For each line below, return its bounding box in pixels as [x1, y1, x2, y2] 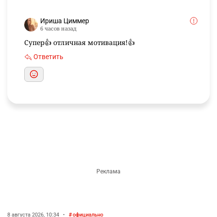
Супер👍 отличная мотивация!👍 [24, 38, 135, 47]
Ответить [33, 53, 63, 61]
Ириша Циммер [40, 17, 89, 25]
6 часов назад [40, 25, 77, 32]
